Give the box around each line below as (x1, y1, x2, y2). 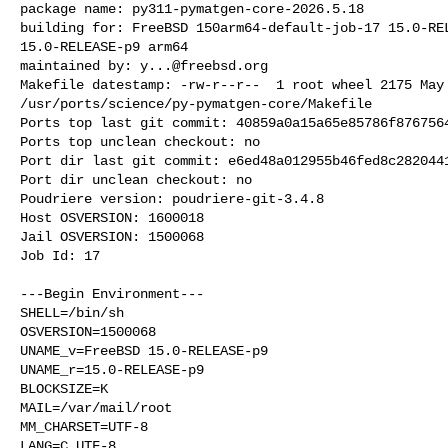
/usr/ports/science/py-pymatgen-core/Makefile (20, 95, 372, 112)
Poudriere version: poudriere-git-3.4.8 (20, 190, 324, 207)
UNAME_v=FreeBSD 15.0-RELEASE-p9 (20, 342, 268, 359)
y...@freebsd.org (140, 57, 268, 74)
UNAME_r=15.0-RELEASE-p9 (20, 361, 204, 378)
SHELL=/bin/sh (20, 304, 124, 321)
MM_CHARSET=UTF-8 (20, 418, 148, 435)
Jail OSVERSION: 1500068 (20, 228, 204, 245)
